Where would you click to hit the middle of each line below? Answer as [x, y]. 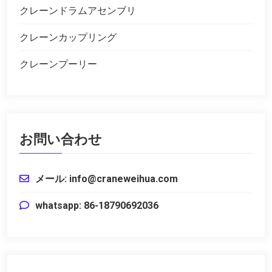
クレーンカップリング [68, 38]
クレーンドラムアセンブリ [78, 11]
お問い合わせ [61, 140]
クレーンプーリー [58, 64]
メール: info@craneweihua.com [107, 179]
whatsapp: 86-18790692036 [97, 206]
